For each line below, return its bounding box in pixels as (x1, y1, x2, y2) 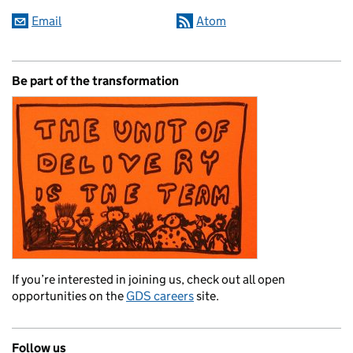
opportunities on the (12, 288, 126, 303)
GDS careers (126, 288, 194, 303)
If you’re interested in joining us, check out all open (12, 271, 285, 287)
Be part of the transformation (12, 72, 179, 88)
